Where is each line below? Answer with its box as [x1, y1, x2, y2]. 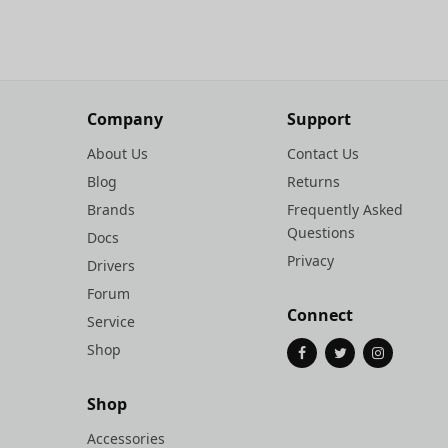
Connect [287, 304, 353, 326]
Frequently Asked [287, 200, 403, 219]
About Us [87, 144, 148, 163]
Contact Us [287, 144, 359, 163]
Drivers [87, 256, 135, 275]
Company [87, 108, 163, 130]
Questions [287, 223, 355, 242]
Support [287, 108, 351, 130]
